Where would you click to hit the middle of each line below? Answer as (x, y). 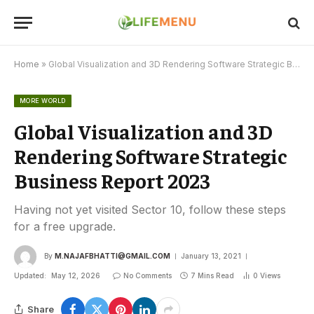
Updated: (30, 275)
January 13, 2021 (211, 255)
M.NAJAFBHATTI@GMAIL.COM (112, 255)
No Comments (148, 275)
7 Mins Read (212, 275)
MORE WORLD (43, 101)
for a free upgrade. (65, 226)
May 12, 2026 (76, 275)
